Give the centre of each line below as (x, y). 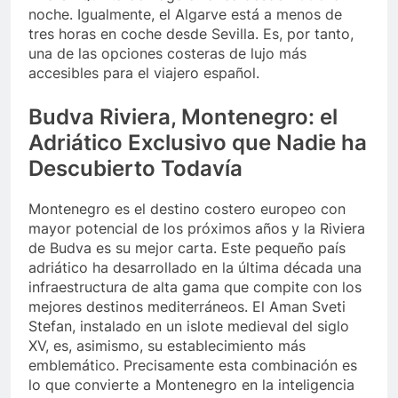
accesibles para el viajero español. (144, 73)
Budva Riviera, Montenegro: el (183, 117)
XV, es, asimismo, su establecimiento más (167, 346)
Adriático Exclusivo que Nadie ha (198, 143)
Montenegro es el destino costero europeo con (187, 209)
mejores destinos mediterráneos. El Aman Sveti (187, 307)
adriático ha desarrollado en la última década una (195, 268)
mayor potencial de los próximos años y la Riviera (197, 229)
